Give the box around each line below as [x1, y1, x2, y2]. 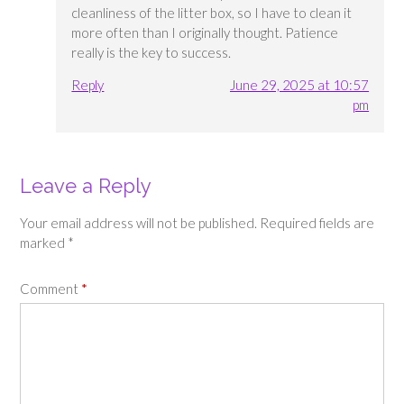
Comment [20, 280, 81, 297]
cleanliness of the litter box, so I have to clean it [71, 4, 353, 21]
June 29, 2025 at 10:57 [229, 76, 369, 93]
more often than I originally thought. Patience [71, 23, 339, 41]
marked [20, 234, 68, 252]
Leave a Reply [20, 173, 151, 197]
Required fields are [260, 215, 374, 232]
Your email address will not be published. [20, 215, 257, 232]
